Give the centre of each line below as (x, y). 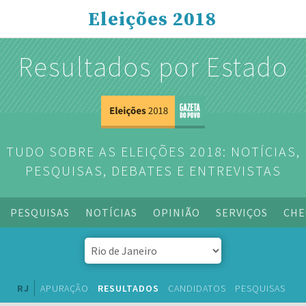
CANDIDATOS (197, 288)
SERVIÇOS (242, 212)
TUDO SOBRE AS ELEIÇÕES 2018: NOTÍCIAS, (153, 151)
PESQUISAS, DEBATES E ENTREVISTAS (153, 170)
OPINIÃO (177, 212)
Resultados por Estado (153, 67)
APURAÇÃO (65, 288)
